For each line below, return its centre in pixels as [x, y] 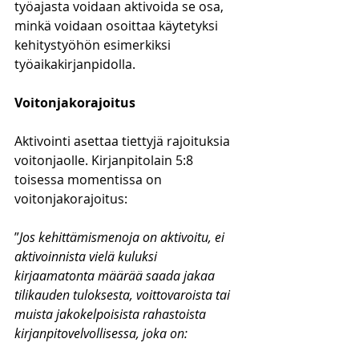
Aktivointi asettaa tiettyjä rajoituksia [124, 141]
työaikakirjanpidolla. [75, 64]
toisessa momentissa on [90, 179]
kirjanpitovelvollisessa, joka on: [101, 333]
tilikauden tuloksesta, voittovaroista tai [124, 295]
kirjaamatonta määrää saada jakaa [116, 276]
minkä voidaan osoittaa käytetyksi [118, 26]
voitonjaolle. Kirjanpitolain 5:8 [105, 160]
